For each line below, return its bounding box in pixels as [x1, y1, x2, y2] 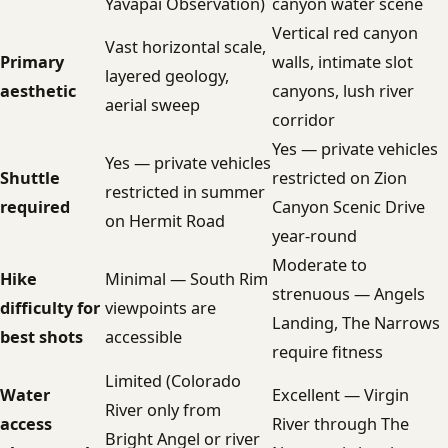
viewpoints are [105, 297, 216, 319]
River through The [272, 413, 409, 435]
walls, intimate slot [272, 51, 413, 73]
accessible [105, 326, 182, 348]
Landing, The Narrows [272, 312, 440, 334]
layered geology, [105, 65, 229, 87]
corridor [272, 109, 335, 131]
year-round [272, 225, 357, 247]
